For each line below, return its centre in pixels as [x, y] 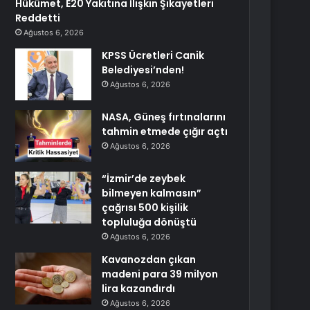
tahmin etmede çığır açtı [165, 131]
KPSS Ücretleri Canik [153, 55]
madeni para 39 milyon [160, 274]
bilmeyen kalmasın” [152, 193]
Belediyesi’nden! [143, 70]
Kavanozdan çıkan [149, 259]
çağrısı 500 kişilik [145, 208]
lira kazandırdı [139, 289]
